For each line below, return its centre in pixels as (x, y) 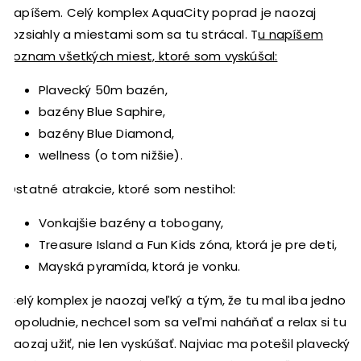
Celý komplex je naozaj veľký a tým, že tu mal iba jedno (176, 300)
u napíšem (291, 34)
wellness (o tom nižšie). (111, 155)
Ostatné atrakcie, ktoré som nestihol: (121, 189)
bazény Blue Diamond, (106, 133)
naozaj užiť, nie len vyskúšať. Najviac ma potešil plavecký (178, 343)
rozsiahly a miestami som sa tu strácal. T (133, 34)
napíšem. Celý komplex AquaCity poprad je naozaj (162, 12)
